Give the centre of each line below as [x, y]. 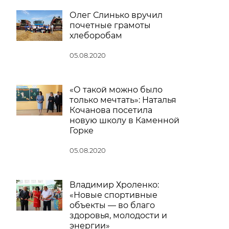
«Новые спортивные [113, 195]
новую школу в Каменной [124, 120]
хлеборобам [96, 36]
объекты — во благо [112, 205]
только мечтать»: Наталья [123, 100]
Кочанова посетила [111, 110]
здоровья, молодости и [118, 215]
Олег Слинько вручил [116, 15]
